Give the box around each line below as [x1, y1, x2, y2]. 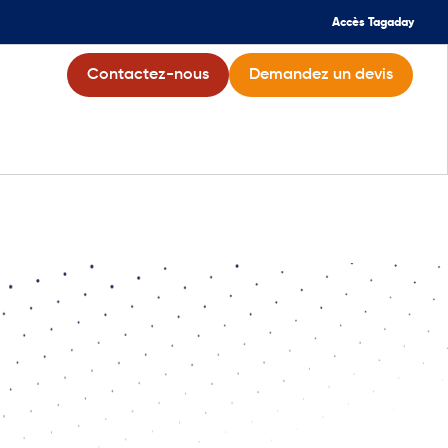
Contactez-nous [87, 67, 210, 83]
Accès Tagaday [332, 17, 415, 29]
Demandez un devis [249, 67, 394, 83]
